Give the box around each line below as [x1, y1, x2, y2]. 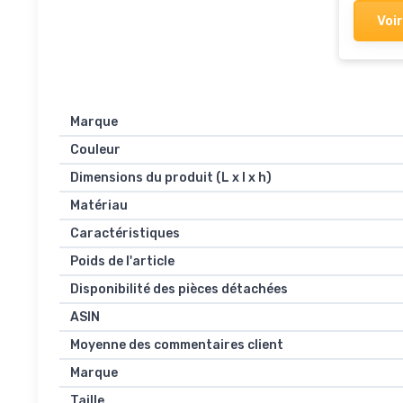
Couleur [70, 142, 121, 158]
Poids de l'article [70, 254, 175, 270]
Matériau [70, 198, 128, 214]
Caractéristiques [70, 226, 180, 242]
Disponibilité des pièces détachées [70, 282, 288, 298]
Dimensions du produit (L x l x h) [70, 170, 272, 186]
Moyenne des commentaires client [70, 337, 283, 354]
